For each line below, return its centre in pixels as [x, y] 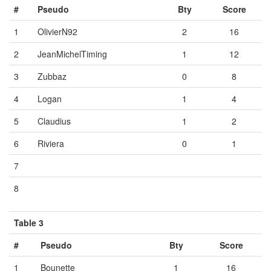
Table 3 [29, 222]
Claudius [54, 121]
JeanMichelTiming [72, 54]
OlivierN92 [57, 31]
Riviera [51, 143]
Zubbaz [52, 76]
